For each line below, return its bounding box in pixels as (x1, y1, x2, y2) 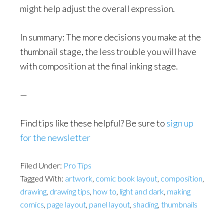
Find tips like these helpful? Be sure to (20, 117, 166, 128)
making (167, 186, 190, 196)
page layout (47, 199, 86, 209)
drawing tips (49, 186, 90, 196)
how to (93, 186, 116, 196)
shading (133, 199, 158, 209)
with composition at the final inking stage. (20, 60, 178, 71)
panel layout (89, 199, 130, 209)
